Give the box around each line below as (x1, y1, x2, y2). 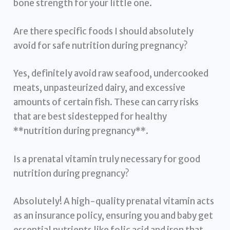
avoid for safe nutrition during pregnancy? (13, 40, 188, 52)
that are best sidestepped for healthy (13, 110, 167, 122)
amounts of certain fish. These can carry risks (13, 96, 199, 108)
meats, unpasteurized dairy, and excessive (13, 82, 186, 93)
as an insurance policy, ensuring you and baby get (13, 209, 214, 221)
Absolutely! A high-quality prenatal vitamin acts (13, 195, 215, 207)
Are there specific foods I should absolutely (13, 26, 194, 37)
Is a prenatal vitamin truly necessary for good (13, 154, 201, 165)
